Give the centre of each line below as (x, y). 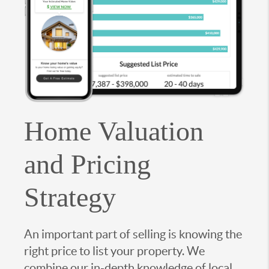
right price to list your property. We (114, 251)
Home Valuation (114, 131)
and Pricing (87, 165)
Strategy (70, 198)
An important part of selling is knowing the (133, 234)
